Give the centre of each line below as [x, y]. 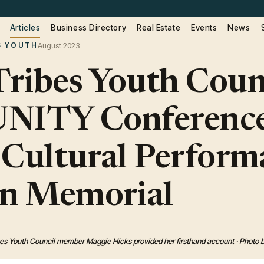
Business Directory [89, 27]
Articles [25, 27]
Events [204, 27]
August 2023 [59, 45]
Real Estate [159, 27]
